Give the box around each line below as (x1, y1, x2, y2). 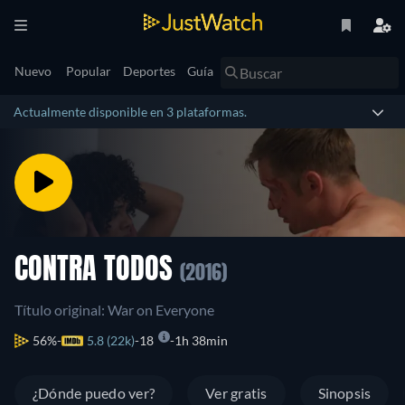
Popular (66, 63, 111, 79)
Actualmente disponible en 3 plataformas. (14, 104, 247, 119)
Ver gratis (205, 384, 268, 401)
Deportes (123, 63, 175, 79)
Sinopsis (317, 384, 372, 401)
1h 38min (174, 333, 228, 348)
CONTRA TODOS (14, 257, 180, 286)
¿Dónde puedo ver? (33, 384, 155, 401)
